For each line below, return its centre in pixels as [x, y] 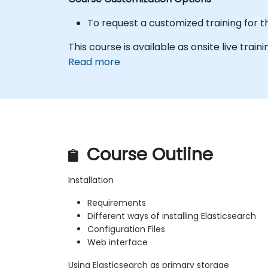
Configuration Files [126, 229]
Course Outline [147, 155]
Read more [94, 62]
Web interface [118, 243]
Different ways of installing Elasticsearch [172, 216]
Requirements [117, 203]
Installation [91, 180]
